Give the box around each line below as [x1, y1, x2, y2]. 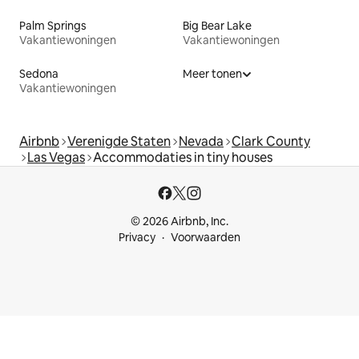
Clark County [232, 132, 310, 150]
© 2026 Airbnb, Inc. [131, 214, 228, 228]
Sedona [19, 66, 58, 81]
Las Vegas [27, 148, 85, 166]
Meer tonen [183, 66, 242, 81]
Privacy [119, 230, 155, 244]
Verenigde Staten [67, 132, 171, 150]
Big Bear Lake [183, 18, 252, 33]
